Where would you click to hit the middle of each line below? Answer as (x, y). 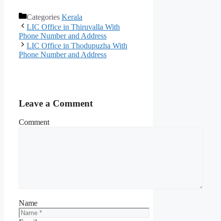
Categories (44, 17)
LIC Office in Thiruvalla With (73, 27)
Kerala (72, 17)
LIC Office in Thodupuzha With (77, 45)
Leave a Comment (56, 103)
